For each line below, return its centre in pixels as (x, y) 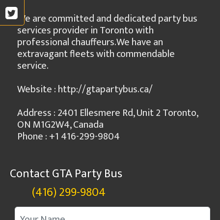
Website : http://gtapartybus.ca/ (85, 89)
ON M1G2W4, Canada (60, 125)
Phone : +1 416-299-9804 (69, 137)
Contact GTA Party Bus (66, 174)
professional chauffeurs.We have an (90, 42)
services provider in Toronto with (85, 30)
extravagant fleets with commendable (96, 54)
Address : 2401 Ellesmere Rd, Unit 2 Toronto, (108, 113)
